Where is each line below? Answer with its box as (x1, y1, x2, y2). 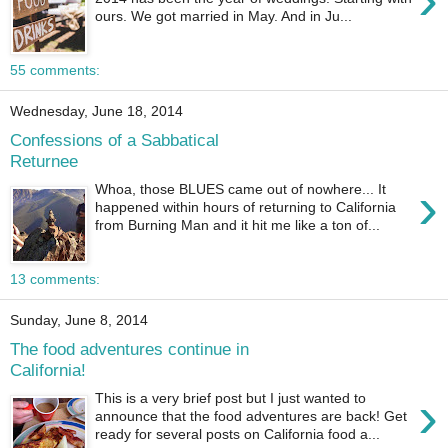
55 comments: (10, 62, 100, 78)
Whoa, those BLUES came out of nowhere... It (95, 181, 387, 198)
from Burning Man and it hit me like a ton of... (95, 217, 381, 234)
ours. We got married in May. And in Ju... (95, 8, 353, 25)
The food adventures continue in (10, 338, 249, 359)
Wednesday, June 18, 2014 (10, 103, 183, 119)
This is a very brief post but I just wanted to (95, 390, 367, 407)
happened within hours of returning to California (95, 199, 397, 216)
